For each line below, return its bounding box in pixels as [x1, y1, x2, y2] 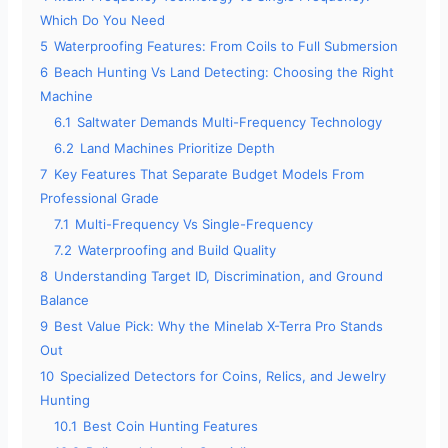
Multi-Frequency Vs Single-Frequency [75, 216, 314, 233]
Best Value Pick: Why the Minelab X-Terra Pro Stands [54, 318, 384, 335]
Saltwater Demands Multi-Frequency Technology [77, 114, 383, 131]
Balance [40, 292, 90, 309]
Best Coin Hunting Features [83, 418, 259, 435]
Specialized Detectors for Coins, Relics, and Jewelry [60, 368, 387, 385]
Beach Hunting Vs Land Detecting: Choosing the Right [54, 64, 395, 81]
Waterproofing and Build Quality [78, 242, 277, 259]
